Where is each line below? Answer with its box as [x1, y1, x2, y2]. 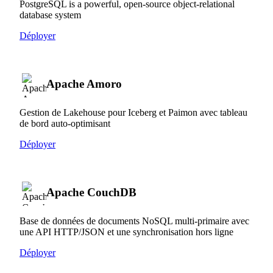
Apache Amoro [46, 77, 122, 90]
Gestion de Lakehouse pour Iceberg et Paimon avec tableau [19, 107, 247, 118]
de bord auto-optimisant [19, 118, 110, 129]
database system [19, 9, 81, 20]
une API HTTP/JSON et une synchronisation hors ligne [19, 226, 233, 237]
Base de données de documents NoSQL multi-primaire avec [19, 215, 249, 226]
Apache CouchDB [46, 185, 136, 199]
